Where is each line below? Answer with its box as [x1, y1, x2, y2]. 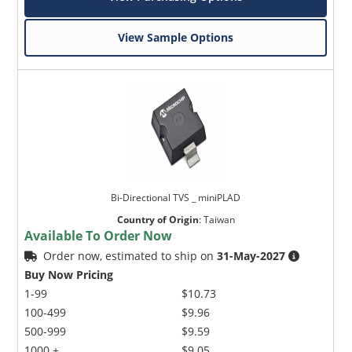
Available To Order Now [24, 227, 173, 245]
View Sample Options [118, 30, 234, 46]
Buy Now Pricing [24, 267, 114, 283]
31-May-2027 [217, 248, 286, 264]
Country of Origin [116, 213, 199, 227]
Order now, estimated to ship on [43, 248, 218, 264]
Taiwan [203, 213, 235, 227]
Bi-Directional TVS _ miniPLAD [111, 191, 241, 205]
